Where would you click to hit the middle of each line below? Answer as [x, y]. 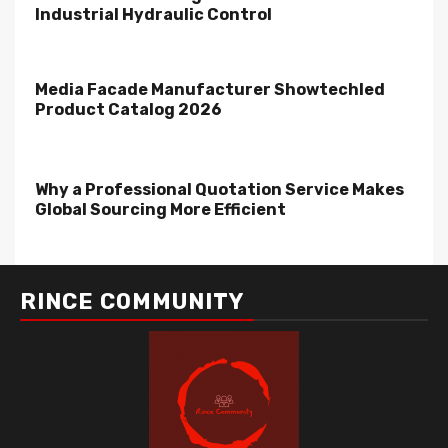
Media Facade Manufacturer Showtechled [210, 89]
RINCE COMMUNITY [132, 301]
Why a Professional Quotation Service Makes [219, 189]
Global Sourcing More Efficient [160, 209]
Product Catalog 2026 [128, 109]
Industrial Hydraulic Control [153, 14]
